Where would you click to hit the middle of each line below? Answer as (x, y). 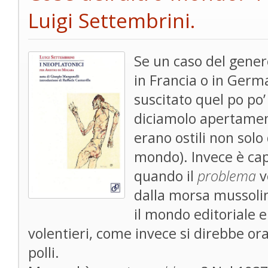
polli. (44, 252)
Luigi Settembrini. (112, 20)
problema (229, 176)
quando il (166, 176)
